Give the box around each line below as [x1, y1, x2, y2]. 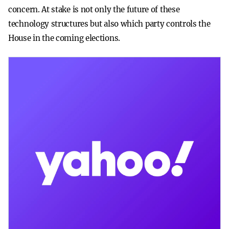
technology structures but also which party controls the [8, 19, 211, 29]
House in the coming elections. [8, 33, 120, 43]
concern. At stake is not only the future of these [8, 5, 180, 14]
